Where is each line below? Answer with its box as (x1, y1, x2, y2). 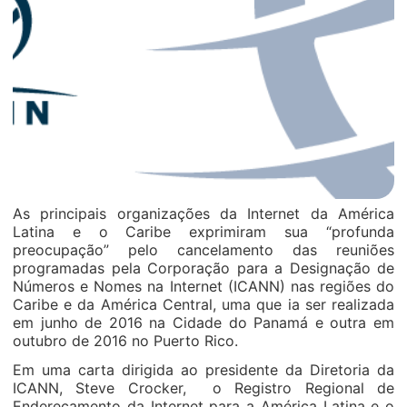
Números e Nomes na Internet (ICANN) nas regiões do (13, 277, 394, 295)
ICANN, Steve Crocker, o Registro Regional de (13, 379, 394, 397)
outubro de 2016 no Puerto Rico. (13, 332, 238, 350)
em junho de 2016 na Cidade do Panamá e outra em (13, 313, 394, 332)
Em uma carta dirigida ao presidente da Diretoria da (13, 361, 394, 379)
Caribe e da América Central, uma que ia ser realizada (13, 295, 394, 313)
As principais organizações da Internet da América (13, 204, 394, 223)
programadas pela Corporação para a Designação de (13, 259, 394, 277)
